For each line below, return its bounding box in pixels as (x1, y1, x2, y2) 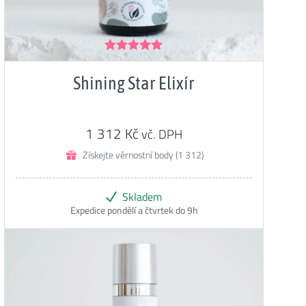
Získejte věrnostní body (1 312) (82, 145, 204, 164)
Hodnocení (104, 55, 152, 66)
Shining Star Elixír (73, 73, 195, 93)
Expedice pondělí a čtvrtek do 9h (70, 201, 198, 219)
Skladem (122, 186, 162, 207)
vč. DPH (141, 122, 182, 145)
